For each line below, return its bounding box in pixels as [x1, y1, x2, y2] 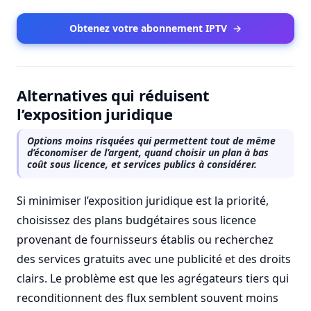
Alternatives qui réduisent [17, 85, 210, 106]
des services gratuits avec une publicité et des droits [17, 251, 291, 267]
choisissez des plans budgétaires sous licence [17, 212, 256, 228]
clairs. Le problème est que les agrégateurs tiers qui [17, 271, 289, 286]
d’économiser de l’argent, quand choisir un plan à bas [27, 146, 269, 159]
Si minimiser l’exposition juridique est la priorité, [17, 193, 269, 208]
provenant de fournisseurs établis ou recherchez [17, 232, 274, 247]
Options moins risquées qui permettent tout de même [27, 134, 276, 147]
